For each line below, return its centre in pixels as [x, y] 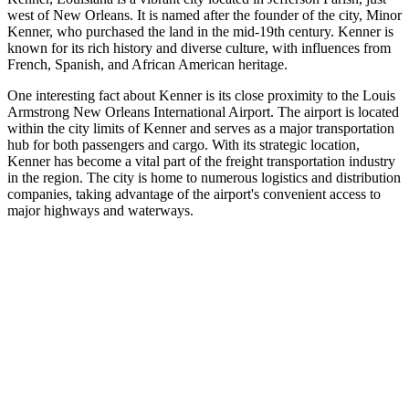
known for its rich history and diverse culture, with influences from [199, 47]
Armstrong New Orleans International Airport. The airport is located [203, 111]
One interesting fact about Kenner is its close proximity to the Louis [201, 95]
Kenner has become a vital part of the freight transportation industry [201, 161]
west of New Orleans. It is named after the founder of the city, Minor [204, 15]
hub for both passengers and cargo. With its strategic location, [184, 144]
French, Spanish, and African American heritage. [147, 64]
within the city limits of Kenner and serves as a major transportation [201, 128]
